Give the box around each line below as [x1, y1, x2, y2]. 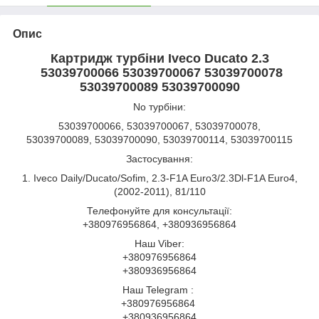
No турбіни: [133, 100, 186, 113]
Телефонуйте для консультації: [87, 204, 232, 216]
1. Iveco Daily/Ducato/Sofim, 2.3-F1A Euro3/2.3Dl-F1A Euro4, [21, 172, 298, 184]
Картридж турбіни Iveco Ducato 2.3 [50, 51, 269, 66]
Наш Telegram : [122, 283, 197, 296]
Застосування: [126, 152, 193, 164]
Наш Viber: [135, 237, 184, 249]
